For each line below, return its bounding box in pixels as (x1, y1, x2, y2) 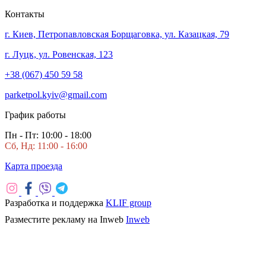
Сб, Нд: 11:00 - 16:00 (5, 140, 87, 151)
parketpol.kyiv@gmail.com (5, 89, 107, 100)
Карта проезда (5, 160, 62, 171)
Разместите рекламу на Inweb (5, 214, 126, 224)
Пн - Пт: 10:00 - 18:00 (5, 129, 91, 140)
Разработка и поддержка (5, 197, 106, 208)
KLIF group (106, 197, 151, 208)
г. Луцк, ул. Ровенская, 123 (5, 49, 113, 59)
